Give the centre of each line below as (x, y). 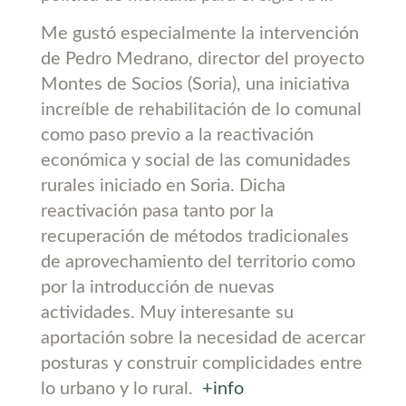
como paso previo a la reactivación (177, 135)
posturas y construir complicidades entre (201, 363)
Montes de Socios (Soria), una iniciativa (195, 84)
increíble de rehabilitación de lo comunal (201, 109)
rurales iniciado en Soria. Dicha (163, 185)
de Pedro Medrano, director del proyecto (202, 58)
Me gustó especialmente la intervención (199, 33)
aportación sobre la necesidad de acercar (203, 338)
